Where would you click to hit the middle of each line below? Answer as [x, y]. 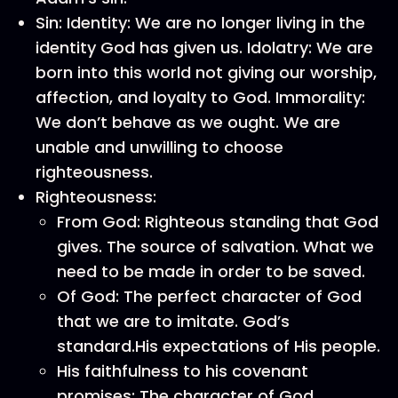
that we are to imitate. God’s [173, 321]
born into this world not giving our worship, [206, 72]
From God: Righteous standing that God [218, 222]
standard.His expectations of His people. [219, 346]
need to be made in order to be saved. [211, 271]
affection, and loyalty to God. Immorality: [200, 97]
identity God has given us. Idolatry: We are [204, 48]
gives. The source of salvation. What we [215, 247]
